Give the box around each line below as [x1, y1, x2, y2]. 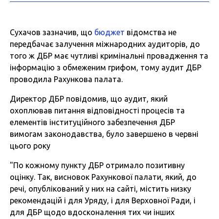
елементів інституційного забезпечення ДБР [10, 118, 175, 127]
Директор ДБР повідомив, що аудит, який [10, 94, 168, 104]
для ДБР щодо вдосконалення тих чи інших [10, 208, 175, 217]
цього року [10, 141, 50, 151]
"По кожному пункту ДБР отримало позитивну [10, 161, 185, 170]
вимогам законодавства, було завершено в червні [10, 130, 198, 139]
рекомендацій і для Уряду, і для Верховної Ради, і [10, 196, 196, 205]
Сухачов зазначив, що [10, 28, 94, 37]
